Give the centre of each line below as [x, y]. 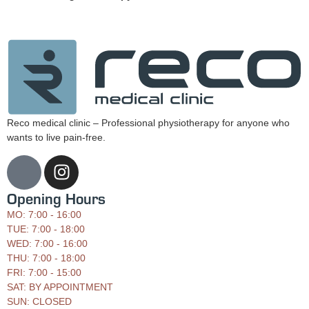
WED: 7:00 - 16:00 [47, 243]
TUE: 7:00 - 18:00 [46, 229]
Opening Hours [56, 198]
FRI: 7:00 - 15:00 [44, 272]
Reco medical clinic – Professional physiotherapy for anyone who [148, 123]
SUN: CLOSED [39, 301]
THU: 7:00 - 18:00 [46, 258]
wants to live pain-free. [56, 138]
